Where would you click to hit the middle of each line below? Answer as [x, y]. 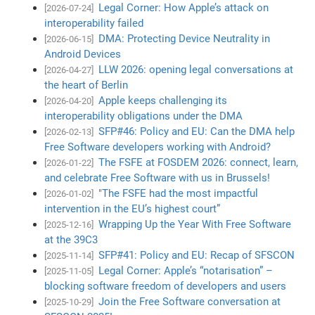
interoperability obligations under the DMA [144, 116]
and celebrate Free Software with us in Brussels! [157, 178]
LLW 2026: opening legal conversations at [196, 69]
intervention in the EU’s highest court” [133, 208]
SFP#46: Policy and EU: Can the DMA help [197, 131]
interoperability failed [94, 23]
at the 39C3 [71, 239]
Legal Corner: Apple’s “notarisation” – [186, 270]
